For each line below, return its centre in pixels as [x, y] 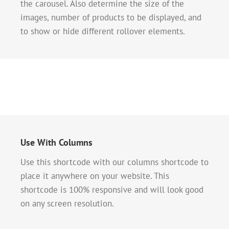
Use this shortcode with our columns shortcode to [114, 162]
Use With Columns [56, 143]
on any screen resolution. [67, 204]
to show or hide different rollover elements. [103, 31]
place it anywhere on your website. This [95, 176]
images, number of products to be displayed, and [111, 18]
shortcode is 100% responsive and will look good [112, 190]
